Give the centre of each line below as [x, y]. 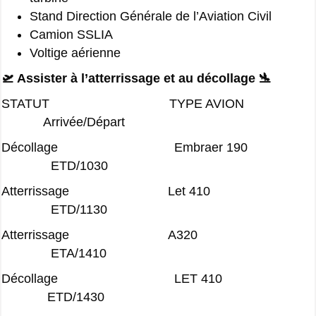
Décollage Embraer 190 [156, 147]
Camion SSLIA [71, 34]
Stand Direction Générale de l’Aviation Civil [151, 16]
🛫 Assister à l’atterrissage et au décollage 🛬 [136, 78]
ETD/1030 [55, 165]
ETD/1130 [54, 209]
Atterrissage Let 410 [155, 191]
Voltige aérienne [75, 53]
